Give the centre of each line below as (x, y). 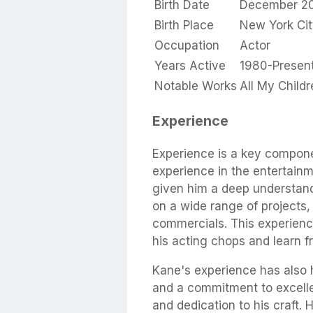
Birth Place (184, 26)
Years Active (190, 66)
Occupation (187, 46)
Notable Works (196, 86)
